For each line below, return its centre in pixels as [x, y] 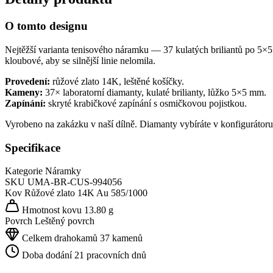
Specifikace [33, 147]
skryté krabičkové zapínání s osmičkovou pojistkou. [146, 103]
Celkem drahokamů [58, 238]
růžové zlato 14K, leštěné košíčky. [117, 81]
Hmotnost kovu [51, 210]
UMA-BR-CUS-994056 [75, 182]
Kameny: [24, 92]
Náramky [63, 171]
